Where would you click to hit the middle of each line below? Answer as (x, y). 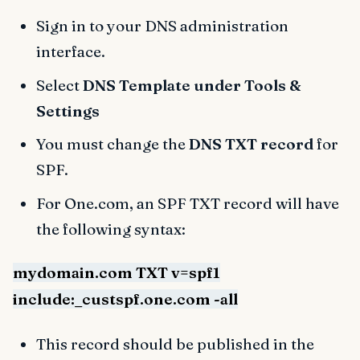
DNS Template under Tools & (192, 85)
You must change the (112, 144)
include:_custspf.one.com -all (125, 299)
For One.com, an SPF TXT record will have (187, 203)
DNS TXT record (251, 144)
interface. (70, 52)
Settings (67, 110)
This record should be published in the (175, 344)
